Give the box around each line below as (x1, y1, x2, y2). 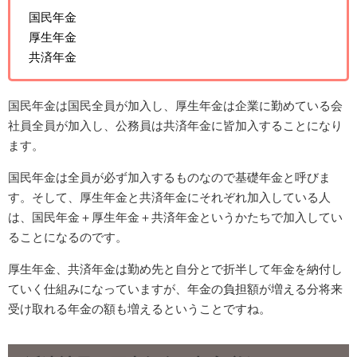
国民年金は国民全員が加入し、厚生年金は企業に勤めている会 (8, 100, 343, 112)
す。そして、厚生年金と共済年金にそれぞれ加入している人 (8, 191, 331, 204)
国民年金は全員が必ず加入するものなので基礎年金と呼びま (8, 171, 331, 184)
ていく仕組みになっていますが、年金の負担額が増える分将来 (8, 283, 343, 296)
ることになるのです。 (8, 231, 127, 244)
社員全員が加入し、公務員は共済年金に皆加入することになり (8, 120, 343, 132)
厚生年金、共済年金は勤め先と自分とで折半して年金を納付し (8, 263, 343, 276)
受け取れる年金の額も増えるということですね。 (8, 303, 271, 316)
